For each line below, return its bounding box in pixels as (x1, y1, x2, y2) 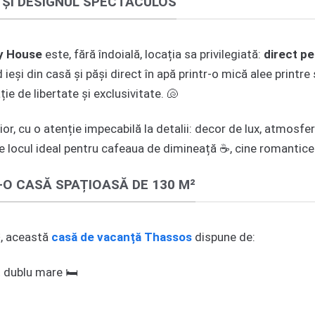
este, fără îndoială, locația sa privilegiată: (42, 46, 264, 61)
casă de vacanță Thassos (51, 229, 192, 244)
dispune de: (192, 229, 255, 244)
